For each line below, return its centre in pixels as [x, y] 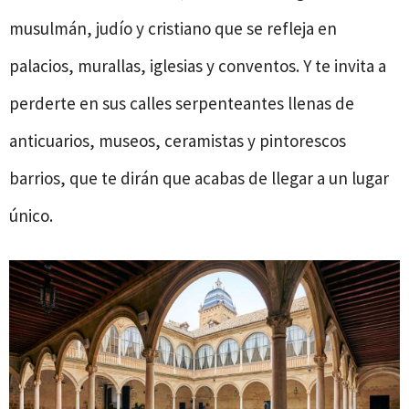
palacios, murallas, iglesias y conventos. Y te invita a [198, 65]
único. [31, 215]
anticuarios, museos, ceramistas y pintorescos [178, 140]
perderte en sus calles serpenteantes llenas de [182, 103]
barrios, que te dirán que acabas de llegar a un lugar [199, 178]
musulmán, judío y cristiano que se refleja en [173, 28]
